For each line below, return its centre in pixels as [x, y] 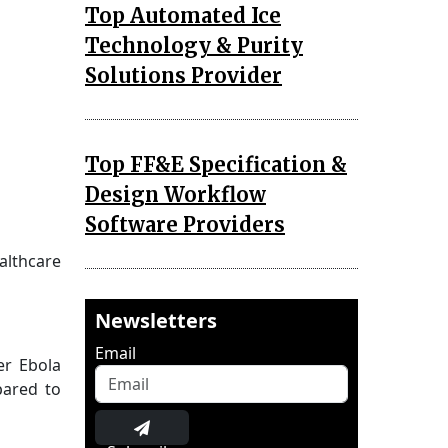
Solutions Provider [183, 75]
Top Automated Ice [183, 15]
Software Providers [185, 224]
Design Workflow [175, 194]
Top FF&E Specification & [216, 164]
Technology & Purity [194, 45]
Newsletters [156, 320]
